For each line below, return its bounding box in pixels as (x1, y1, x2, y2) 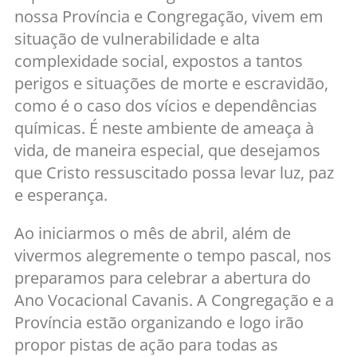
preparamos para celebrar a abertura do (14, 267, 311, 289)
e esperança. (14, 184, 108, 206)
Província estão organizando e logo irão (14, 312, 304, 334)
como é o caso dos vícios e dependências (14, 95, 317, 117)
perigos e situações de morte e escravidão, (14, 73, 328, 95)
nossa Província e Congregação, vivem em (14, 6, 324, 28)
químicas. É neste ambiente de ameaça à (14, 117, 314, 139)
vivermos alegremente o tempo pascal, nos (14, 245, 331, 267)
